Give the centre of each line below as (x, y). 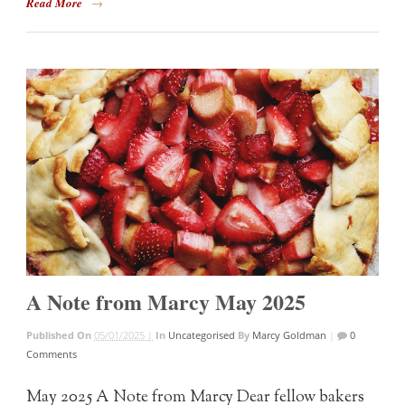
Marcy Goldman (290, 335)
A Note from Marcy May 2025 (166, 302)
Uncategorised (202, 335)
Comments (52, 354)
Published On (61, 335)
